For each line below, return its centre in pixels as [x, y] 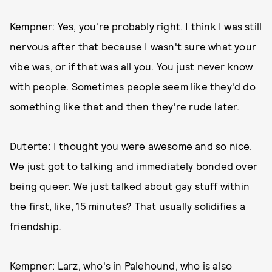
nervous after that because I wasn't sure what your [133, 46]
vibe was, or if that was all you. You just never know [131, 66]
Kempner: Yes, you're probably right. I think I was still [136, 26]
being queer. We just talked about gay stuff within [130, 186]
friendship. [36, 226]
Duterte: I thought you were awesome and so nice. [131, 146]
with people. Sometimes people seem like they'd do [133, 87]
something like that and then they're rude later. [125, 107]
